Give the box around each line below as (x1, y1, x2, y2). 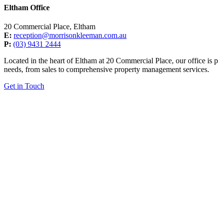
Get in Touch (4, 82, 44, 91)
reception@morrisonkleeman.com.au (14, 31, 127, 40)
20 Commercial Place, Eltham (4, 22, 95, 31)
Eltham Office (4, 3, 50, 12)
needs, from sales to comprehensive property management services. (4, 65, 209, 74)
